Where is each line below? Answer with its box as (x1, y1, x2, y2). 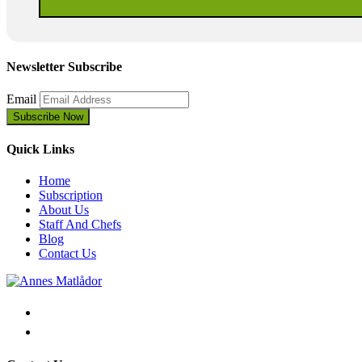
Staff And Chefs (39, 217, 121, 232)
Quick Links (6, 142, 74, 157)
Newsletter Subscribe (6, 59, 122, 74)
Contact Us (39, 246, 96, 261)
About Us (39, 203, 89, 217)
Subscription (39, 188, 103, 203)
